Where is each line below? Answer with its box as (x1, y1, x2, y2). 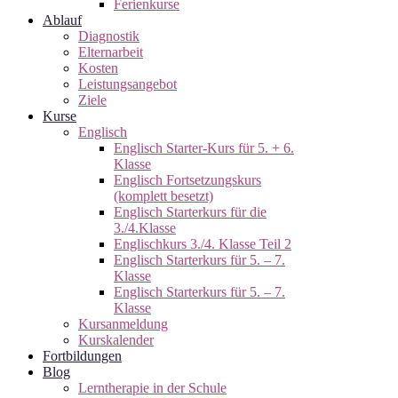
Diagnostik (78, 28, 139, 44)
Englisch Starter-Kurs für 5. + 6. (114, 140, 294, 155)
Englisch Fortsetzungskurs (114, 172, 261, 187)
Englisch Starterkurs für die (114, 204, 267, 219)
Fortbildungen (43, 348, 122, 363)
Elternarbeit (78, 44, 143, 60)
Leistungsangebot (78, 76, 177, 92)
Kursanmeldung (78, 316, 168, 331)
